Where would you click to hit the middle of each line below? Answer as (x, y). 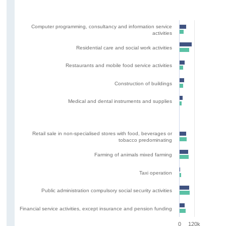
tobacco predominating (146, 140)
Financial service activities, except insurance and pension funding (96, 208)
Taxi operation (156, 173)
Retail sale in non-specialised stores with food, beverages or (103, 133)
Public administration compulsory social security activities (107, 190)
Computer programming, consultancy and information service (102, 26)
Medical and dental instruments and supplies (120, 101)
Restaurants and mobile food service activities (119, 65)
